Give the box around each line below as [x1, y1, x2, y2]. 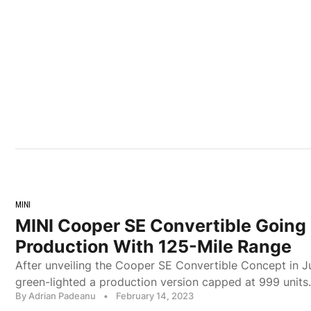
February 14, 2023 [116, 290, 194, 302]
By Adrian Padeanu [15, 290, 96, 302]
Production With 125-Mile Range [15, 236, 292, 258]
